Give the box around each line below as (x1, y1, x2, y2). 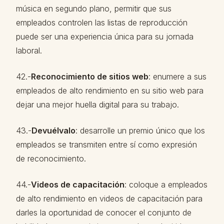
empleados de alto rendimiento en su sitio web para (16, 85, 203, 95)
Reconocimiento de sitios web (31, 71, 148, 81)
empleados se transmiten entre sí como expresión (16, 139, 197, 149)
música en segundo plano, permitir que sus (16, 3, 171, 13)
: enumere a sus (148, 71, 206, 81)
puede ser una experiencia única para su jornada (16, 31, 193, 41)
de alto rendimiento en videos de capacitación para (16, 193, 202, 203)
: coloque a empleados (124, 179, 207, 189)
